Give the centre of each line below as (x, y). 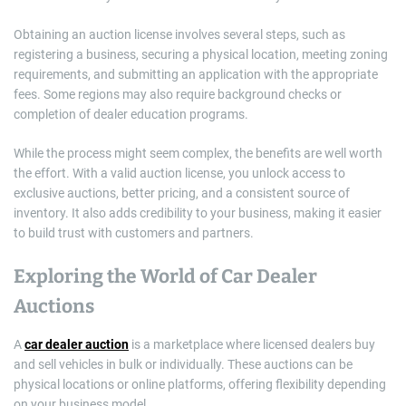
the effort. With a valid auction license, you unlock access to (179, 174)
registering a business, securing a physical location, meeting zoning (201, 55)
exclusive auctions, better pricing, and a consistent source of (182, 193)
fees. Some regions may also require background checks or (178, 95)
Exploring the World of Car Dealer (165, 277)
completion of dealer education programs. (131, 115)
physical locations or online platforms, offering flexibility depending (200, 385)
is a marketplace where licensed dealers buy (252, 345)
